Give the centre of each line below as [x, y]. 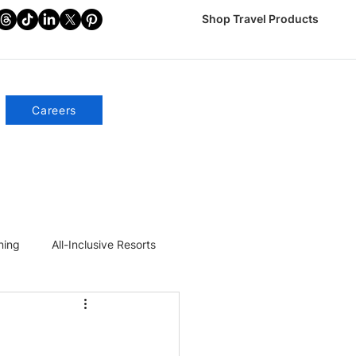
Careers [54, 110]
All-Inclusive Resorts [104, 244]
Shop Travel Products [260, 19]
